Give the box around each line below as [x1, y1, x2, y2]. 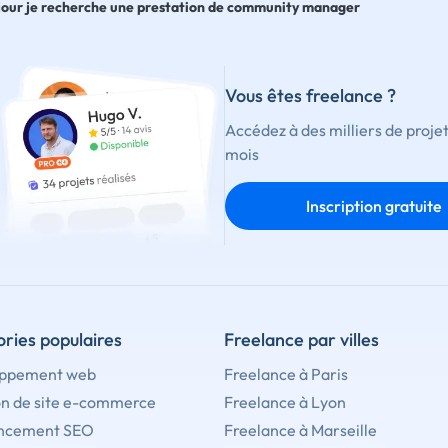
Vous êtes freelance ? [224, 83, 396, 107]
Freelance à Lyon [224, 392, 346, 413]
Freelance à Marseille [224, 420, 377, 441]
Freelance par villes [224, 328, 379, 352]
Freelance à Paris [224, 364, 348, 385]
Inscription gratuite [305, 195, 442, 216]
